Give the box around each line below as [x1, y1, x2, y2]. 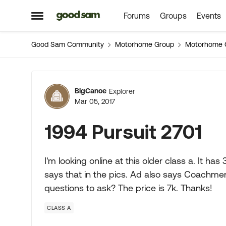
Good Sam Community [31, 40, 104, 48]
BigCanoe [75, 87, 106, 95]
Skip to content [64, 12, 118, 21]
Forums [123, 11, 150, 20]
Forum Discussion [30, 71, 220, 97]
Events [196, 11, 221, 20]
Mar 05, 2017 [75, 97, 115, 105]
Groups [159, 11, 187, 20]
